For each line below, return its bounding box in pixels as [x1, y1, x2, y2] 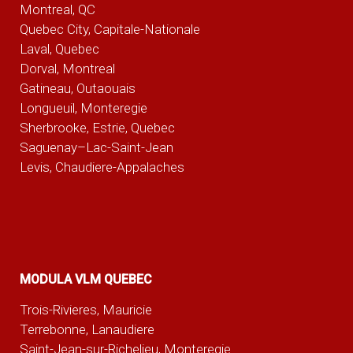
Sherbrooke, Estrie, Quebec [19, 119, 175, 136]
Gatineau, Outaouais [19, 80, 136, 96]
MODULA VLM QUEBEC [19, 272, 152, 288]
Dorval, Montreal [19, 60, 115, 76]
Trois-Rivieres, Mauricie [19, 302, 152, 318]
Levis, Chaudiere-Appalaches [19, 158, 184, 175]
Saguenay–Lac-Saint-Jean [19, 139, 173, 155]
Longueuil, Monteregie [19, 99, 147, 116]
